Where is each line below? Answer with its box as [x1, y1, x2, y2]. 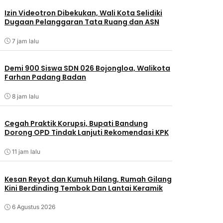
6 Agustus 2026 [11, 203, 55, 211]
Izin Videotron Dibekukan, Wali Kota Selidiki [4, 8, 162, 18]
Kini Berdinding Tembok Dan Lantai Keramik [4, 183, 163, 193]
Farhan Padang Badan [4, 72, 86, 83]
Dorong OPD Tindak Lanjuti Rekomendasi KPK [4, 127, 169, 138]
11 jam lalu [11, 148, 40, 156]
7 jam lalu [11, 37, 39, 45]
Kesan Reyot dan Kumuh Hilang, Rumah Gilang [4, 174, 172, 184]
